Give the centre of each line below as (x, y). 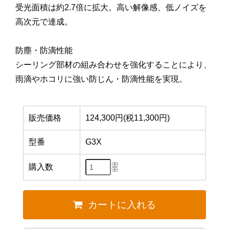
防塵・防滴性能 (44, 50)
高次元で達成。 (44, 21)
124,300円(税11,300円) (127, 118)
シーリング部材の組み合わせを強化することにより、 (113, 64)
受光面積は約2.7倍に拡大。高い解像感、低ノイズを (111, 7)
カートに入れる (122, 204)
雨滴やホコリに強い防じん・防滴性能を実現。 (101, 79)
